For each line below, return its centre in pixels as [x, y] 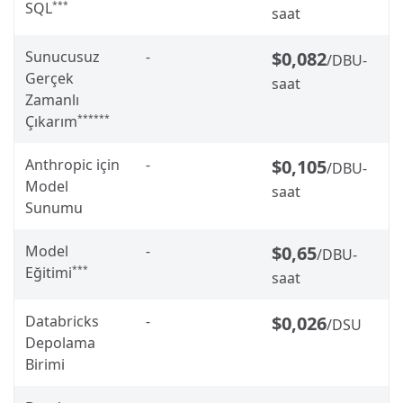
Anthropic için [72, 164]
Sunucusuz [63, 56]
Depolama [60, 342]
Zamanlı [52, 99]
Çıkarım [51, 121]
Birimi [45, 364]
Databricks [62, 321]
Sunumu [54, 207]
